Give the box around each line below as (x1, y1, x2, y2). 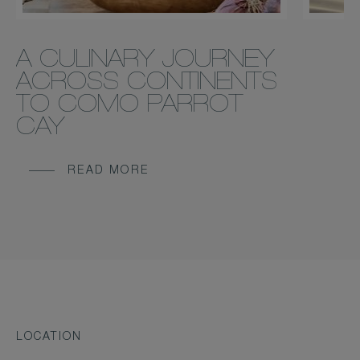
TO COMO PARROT (15, 95, 243, 120)
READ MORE (67, 166, 149, 178)
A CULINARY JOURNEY (15, 50, 274, 75)
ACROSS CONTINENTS (15, 72, 277, 97)
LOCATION (16, 332, 82, 344)
